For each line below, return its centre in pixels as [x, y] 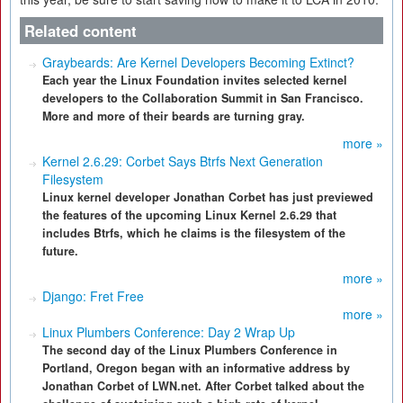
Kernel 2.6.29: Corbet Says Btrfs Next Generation [183, 161]
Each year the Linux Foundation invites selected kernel [195, 80]
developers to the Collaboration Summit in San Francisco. [203, 98]
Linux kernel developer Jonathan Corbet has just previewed [208, 197]
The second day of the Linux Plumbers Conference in [190, 350]
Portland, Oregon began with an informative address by [196, 368]
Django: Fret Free [93, 296]
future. [60, 251]
